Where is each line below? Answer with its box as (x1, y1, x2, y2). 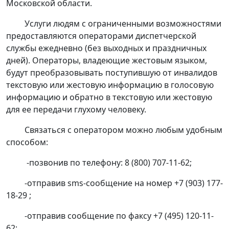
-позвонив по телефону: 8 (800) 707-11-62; (6, 157, 194, 169)
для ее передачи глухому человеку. (6, 104, 146, 116)
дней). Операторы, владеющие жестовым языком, (6, 55, 207, 66)
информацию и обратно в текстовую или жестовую (6, 91, 212, 103)
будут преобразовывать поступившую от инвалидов (6, 67, 217, 79)
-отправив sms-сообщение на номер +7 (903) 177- (6, 177, 223, 189)
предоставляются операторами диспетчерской (6, 30, 196, 42)
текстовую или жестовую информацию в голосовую (6, 79, 214, 91)
